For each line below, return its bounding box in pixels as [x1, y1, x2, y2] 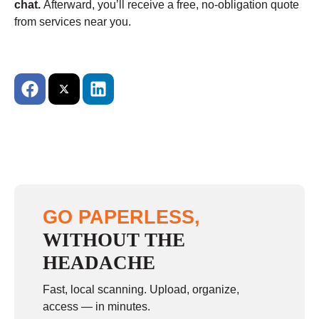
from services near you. [14, 16, 131, 28]
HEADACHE [43, 252, 155, 274]
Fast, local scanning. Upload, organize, [43, 283, 239, 296]
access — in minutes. [43, 300, 150, 313]
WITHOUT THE [43, 229, 185, 251]
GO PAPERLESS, [43, 206, 200, 229]
